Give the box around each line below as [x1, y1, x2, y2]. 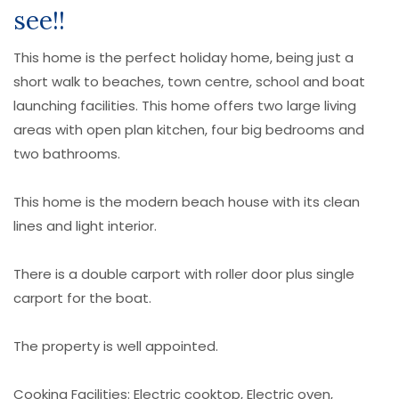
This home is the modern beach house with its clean [13, 191, 360, 211]
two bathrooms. [13, 143, 120, 163]
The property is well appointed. [13, 336, 218, 355]
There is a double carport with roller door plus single [13, 264, 354, 283]
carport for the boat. [13, 288, 151, 307]
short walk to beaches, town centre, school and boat [13, 71, 365, 91]
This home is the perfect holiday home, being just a [13, 47, 354, 67]
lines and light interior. [13, 216, 157, 235]
